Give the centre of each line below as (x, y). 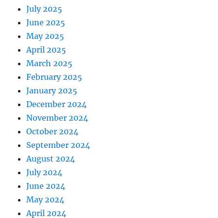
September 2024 (58, 145)
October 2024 (53, 132)
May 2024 (45, 200)
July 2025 (45, 9)
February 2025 (54, 77)
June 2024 (46, 186)
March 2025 (50, 64)
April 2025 (46, 50)
